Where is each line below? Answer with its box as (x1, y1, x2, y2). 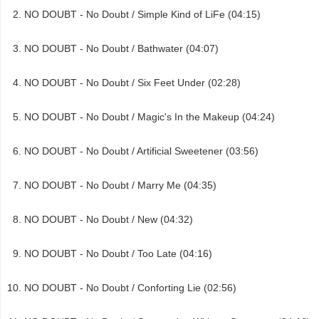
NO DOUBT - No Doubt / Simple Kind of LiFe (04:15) (24, 8, 261, 20)
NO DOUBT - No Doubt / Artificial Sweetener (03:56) (24, 145, 258, 157)
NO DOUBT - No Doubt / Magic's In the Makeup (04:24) (24, 110, 275, 122)
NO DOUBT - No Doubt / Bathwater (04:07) (24, 42, 219, 54)
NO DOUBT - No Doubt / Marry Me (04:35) (24, 179, 216, 191)
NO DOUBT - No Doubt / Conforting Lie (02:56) (24, 281, 236, 293)
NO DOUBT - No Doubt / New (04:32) (24, 213, 193, 225)
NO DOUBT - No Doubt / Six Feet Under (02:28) (24, 76, 241, 88)
